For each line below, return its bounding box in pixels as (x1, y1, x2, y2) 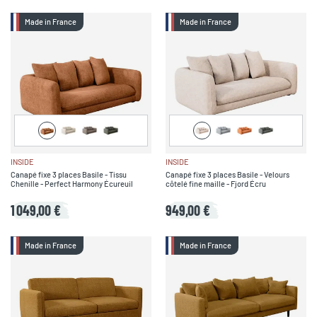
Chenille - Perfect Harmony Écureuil (11, 178, 133, 188)
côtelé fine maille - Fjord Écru (166, 178, 266, 188)
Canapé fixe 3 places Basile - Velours (166, 169, 289, 179)
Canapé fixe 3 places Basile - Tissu (11, 169, 127, 179)
